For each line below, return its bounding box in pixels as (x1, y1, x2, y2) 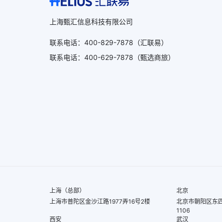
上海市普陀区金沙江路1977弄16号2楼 (50, 198, 150, 206)
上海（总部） (50, 187, 85, 195)
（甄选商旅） (133, 53, 175, 62)
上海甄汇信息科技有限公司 (50, 17, 133, 26)
